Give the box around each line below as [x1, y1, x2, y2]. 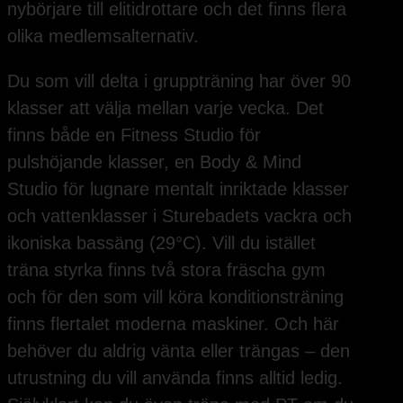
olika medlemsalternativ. [7, 26, 199, 47]
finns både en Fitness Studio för [7, 125, 261, 146]
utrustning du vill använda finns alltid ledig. [7, 368, 343, 389]
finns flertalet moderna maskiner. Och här [7, 314, 339, 335]
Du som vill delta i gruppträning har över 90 [7, 71, 351, 92]
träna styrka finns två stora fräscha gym [7, 260, 326, 281]
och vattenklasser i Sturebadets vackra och [7, 206, 352, 227]
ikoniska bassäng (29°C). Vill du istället [7, 233, 316, 254]
